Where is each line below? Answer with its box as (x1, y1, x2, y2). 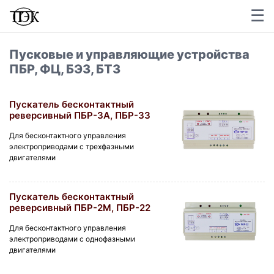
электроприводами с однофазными (9, 234, 135, 244)
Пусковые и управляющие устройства (9, 46, 250, 62)
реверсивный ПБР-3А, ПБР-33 (9, 109, 150, 122)
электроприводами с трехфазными (9, 142, 134, 152)
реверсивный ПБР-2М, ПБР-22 (9, 202, 150, 214)
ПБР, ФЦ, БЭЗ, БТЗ (9, 61, 120, 76)
